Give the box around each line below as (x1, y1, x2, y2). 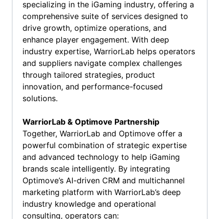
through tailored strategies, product (22, 70, 155, 80)
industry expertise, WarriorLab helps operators (22, 46, 195, 57)
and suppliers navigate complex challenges (22, 58, 182, 68)
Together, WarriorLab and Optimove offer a (22, 129, 182, 139)
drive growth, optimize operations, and (22, 23, 167, 33)
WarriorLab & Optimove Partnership (22, 117, 159, 127)
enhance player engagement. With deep (22, 35, 169, 45)
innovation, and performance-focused (22, 82, 163, 92)
